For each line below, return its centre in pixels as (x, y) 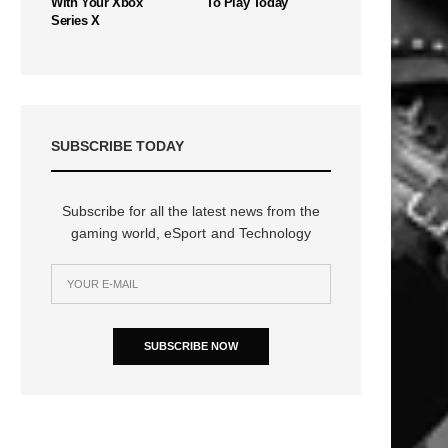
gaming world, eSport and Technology (191, 232)
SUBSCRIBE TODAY (117, 145)
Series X (75, 20)
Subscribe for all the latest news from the (191, 210)
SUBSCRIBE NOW (191, 345)
